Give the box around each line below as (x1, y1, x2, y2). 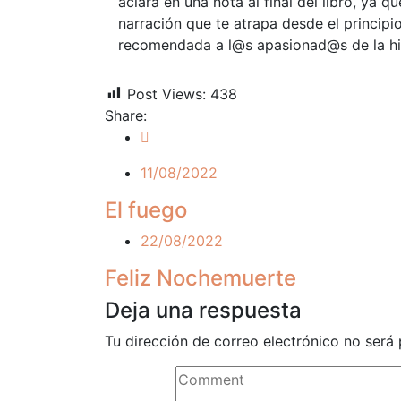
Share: (105, 106, 147, 124)
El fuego (105, 196, 187, 223)
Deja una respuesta (105, 296, 302, 323)
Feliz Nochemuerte (105, 264, 296, 291)
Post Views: (127, 84, 206, 103)
